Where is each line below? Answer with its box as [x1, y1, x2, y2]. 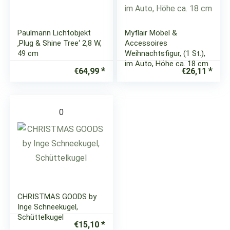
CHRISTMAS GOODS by [17, 192, 97, 201]
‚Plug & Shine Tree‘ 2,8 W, [17, 39, 102, 48]
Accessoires [125, 39, 168, 48]
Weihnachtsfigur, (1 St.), [125, 49, 206, 58]
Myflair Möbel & [125, 28, 178, 37]
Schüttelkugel [17, 213, 64, 222]
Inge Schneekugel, [17, 202, 79, 212]
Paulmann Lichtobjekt [17, 28, 91, 37]
